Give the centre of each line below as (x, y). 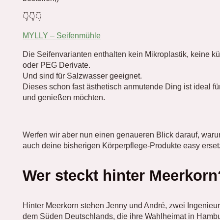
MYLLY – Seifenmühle (62, 36)
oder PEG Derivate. (56, 65)
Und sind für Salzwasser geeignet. (82, 76)
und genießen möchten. (64, 97)
